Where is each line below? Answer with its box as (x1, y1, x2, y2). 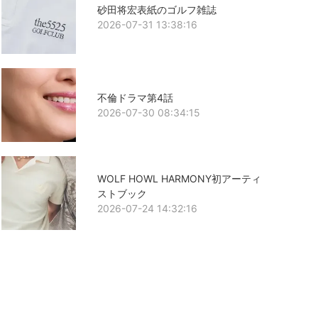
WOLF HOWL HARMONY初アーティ (97, 172, 261, 185)
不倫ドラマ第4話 (97, 91, 173, 104)
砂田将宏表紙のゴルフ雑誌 (97, 3, 216, 16)
